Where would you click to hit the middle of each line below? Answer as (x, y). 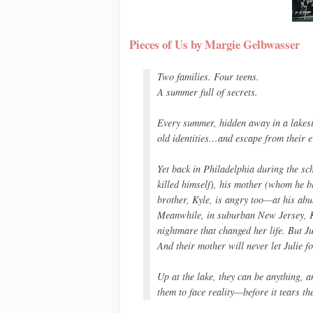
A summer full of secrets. (208, 92)
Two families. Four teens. (208, 77)
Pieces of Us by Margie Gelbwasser (214, 44)
